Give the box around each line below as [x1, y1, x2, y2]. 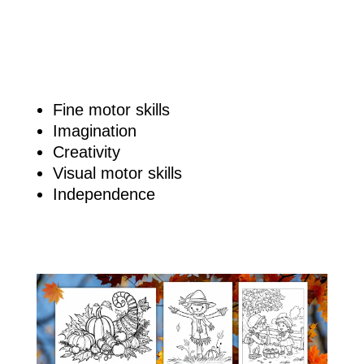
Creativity [52, 142, 120, 161]
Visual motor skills [52, 163, 182, 182]
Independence [52, 184, 155, 203]
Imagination [52, 121, 136, 140]
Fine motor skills [52, 100, 170, 119]
